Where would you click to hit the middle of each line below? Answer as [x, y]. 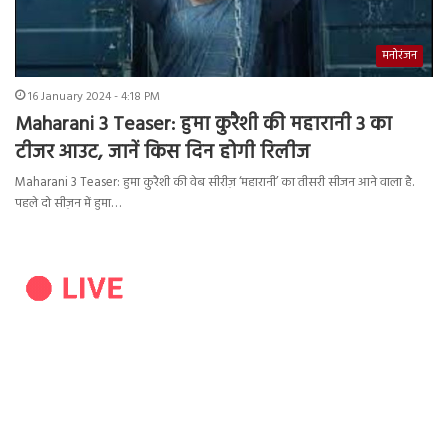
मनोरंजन [399, 56]
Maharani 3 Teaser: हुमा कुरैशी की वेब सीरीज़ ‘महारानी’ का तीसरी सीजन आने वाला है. [214, 183]
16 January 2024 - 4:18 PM [94, 97]
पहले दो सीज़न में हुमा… [68, 204]
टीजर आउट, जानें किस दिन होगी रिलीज [162, 153]
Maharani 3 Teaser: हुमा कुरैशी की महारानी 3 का [203, 125]
